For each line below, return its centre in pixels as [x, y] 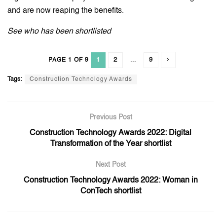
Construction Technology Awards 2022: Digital [110, 133]
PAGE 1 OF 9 [68, 60]
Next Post [110, 165]
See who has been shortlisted [59, 32]
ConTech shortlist [110, 192]
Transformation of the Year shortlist [110, 144]
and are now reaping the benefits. [66, 11]
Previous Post [110, 118]
